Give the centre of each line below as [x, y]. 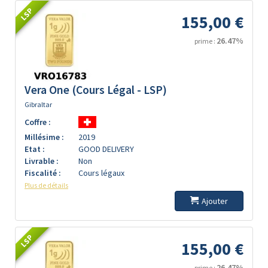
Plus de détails [46, 185]
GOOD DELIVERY [106, 149]
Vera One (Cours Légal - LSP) [96, 90]
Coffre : [38, 122]
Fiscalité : [43, 173]
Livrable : [42, 161]
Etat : [35, 149]
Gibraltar [38, 104]
